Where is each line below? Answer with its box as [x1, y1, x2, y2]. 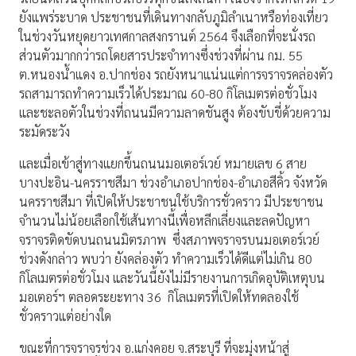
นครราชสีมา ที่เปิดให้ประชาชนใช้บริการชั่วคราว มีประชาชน [19, 193, 323, 211]
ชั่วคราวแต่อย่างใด [19, 308, 111, 325]
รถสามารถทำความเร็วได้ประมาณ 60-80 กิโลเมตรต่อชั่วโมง [19, 85, 317, 103]
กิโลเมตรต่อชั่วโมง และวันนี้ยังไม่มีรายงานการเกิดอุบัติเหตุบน [19, 269, 325, 287]
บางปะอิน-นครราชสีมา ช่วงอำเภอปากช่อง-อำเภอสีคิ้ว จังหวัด [19, 174, 327, 192]
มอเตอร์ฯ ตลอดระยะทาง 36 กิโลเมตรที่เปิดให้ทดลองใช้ [19, 288, 299, 306]
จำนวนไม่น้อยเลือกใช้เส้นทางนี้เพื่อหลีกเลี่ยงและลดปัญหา [19, 212, 310, 230]
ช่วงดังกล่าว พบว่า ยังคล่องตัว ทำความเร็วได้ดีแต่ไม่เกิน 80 [19, 250, 312, 268]
